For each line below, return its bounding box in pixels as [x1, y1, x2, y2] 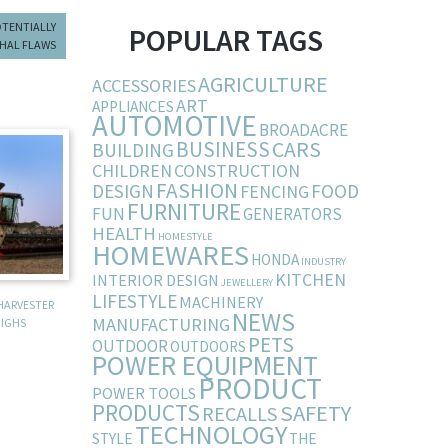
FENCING [239, 180, 309, 204]
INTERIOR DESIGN [91, 270, 219, 291]
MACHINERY [178, 292, 263, 313]
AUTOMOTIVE [91, 107, 257, 145]
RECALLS [201, 401, 278, 428]
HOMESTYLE [157, 230, 213, 244]
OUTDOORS [169, 337, 246, 357]
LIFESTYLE [91, 289, 177, 314]
